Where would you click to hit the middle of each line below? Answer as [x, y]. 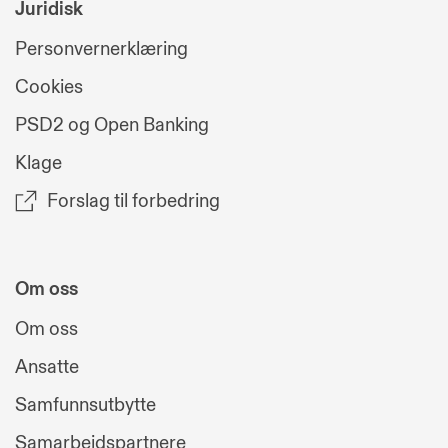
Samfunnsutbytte [85, 405]
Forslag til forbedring [133, 201]
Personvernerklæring [101, 49]
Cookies [49, 87]
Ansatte [47, 367]
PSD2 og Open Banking [112, 125]
